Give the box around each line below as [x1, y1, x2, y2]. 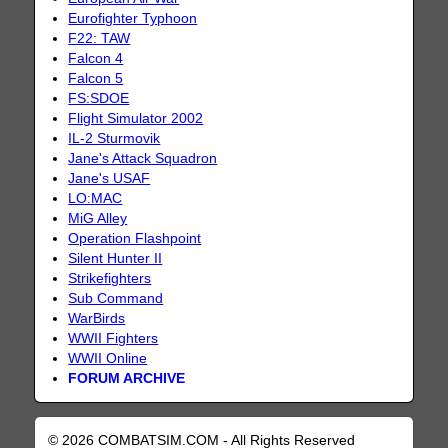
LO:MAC [68, 190, 123, 206]
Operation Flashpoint [68, 230, 202, 246]
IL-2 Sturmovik [68, 130, 161, 146]
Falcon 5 [68, 70, 124, 86]
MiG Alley [68, 210, 128, 226]
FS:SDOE [68, 90, 130, 106]
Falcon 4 [68, 50, 124, 66]
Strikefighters [68, 270, 152, 286]
